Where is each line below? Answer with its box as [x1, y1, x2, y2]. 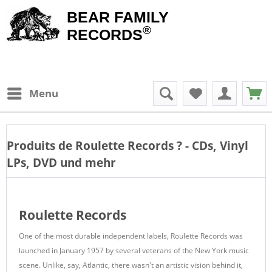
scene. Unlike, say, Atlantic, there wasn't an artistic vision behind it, [19, 260, 243, 270]
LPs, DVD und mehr [7, 154, 116, 171]
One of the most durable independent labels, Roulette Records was [19, 231, 243, 241]
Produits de [7, 137, 72, 154]
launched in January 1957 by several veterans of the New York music [19, 245, 249, 256]
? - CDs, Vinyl [177, 137, 248, 154]
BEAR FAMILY [67, 8, 169, 25]
